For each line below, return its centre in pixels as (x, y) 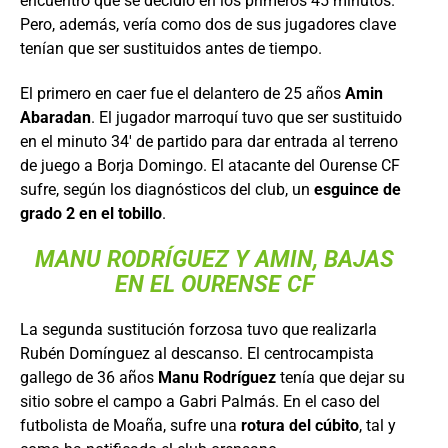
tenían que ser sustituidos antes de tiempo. (171, 48)
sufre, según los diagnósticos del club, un (167, 189)
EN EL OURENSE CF (214, 284)
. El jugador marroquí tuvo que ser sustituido (246, 117)
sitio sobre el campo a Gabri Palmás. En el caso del (200, 401)
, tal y (377, 425)
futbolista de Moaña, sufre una (130, 425)
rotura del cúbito (300, 425)
